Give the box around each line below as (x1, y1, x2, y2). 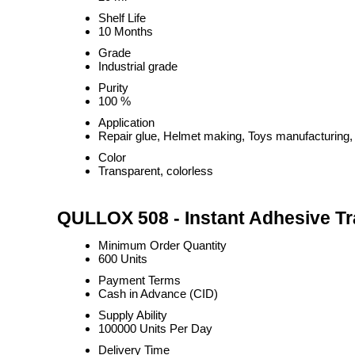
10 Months (98, 25, 153, 38)
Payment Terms (98, 273, 181, 287)
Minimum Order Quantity (98, 239, 227, 252)
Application (98, 116, 155, 129)
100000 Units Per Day (98, 322, 212, 335)
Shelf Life (98, 11, 146, 25)
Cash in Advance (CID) (98, 287, 218, 300)
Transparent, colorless (98, 164, 213, 177)
